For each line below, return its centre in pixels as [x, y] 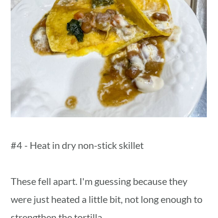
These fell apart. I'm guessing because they [99, 181]
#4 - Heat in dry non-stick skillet [77, 145]
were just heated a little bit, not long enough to [107, 199]
